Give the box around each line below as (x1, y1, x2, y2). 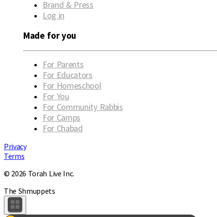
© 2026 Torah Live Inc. (4, 168, 74, 178)
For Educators (43, 69, 93, 80)
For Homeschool (43, 79, 101, 91)
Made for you (23, 30, 77, 42)
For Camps (43, 111, 81, 123)
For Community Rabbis (43, 101, 123, 112)
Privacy (4, 141, 27, 151)
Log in (43, 10, 65, 21)
